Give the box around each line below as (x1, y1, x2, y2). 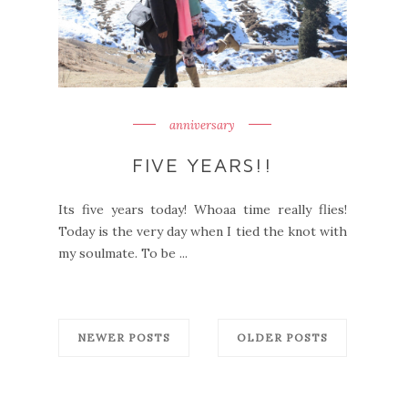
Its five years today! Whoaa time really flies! (58, 200, 347, 218)
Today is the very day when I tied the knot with (58, 222, 347, 240)
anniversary (169, 117, 236, 133)
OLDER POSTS (236, 330, 328, 344)
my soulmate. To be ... (58, 244, 188, 261)
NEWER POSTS (77, 330, 170, 344)
